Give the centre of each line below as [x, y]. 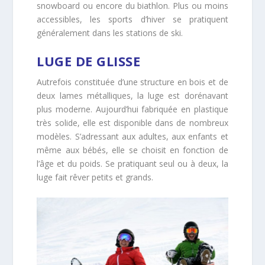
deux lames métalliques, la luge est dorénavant [132, 96]
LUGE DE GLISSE [89, 61]
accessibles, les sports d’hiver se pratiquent [132, 19]
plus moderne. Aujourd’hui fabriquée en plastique [132, 109]
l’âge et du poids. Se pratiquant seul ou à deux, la [132, 164]
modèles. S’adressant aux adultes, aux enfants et [132, 137]
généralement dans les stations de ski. [110, 33]
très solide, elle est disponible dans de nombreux [132, 123]
